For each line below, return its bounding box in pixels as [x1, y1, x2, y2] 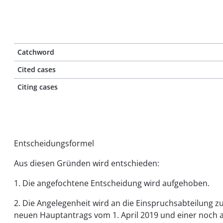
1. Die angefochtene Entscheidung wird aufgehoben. [14, 178, 210, 189]
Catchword [17, 47, 54, 57]
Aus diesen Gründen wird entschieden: [14, 158, 159, 169]
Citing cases [17, 82, 58, 92]
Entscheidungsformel [14, 138, 94, 149]
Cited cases [17, 65, 56, 74]
